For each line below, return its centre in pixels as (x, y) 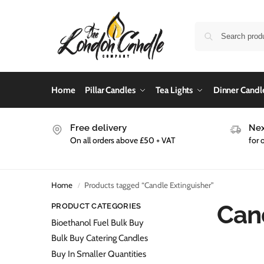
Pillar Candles (110, 90)
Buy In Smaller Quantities (99, 254)
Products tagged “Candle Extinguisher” (149, 185)
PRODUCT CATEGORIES (96, 206)
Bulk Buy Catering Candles (100, 238)
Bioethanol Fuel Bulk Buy (98, 222)
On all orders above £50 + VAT (123, 141)
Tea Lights (174, 90)
